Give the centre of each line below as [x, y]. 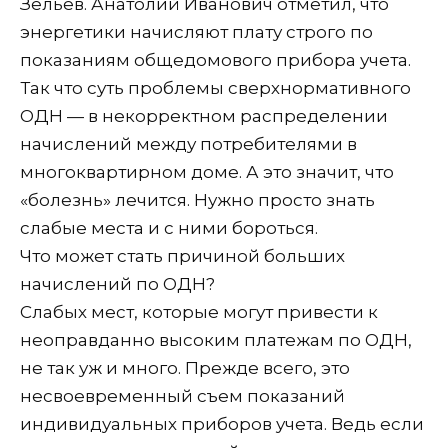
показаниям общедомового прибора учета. [215, 59]
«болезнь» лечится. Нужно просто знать [197, 199]
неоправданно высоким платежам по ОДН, [216, 339]
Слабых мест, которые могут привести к [199, 311]
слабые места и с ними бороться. [169, 227]
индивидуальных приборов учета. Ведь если [222, 423]
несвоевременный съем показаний [182, 395]
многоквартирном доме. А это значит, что [207, 171]
